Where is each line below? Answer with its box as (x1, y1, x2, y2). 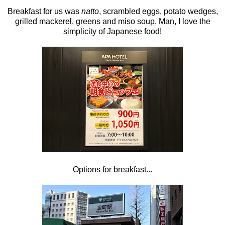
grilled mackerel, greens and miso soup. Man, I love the (15, 17, 210, 26)
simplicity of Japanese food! (63, 27, 162, 36)
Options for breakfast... (73, 165, 152, 174)
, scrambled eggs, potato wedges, (98, 7, 218, 16)
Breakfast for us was (7, 7, 81, 16)
